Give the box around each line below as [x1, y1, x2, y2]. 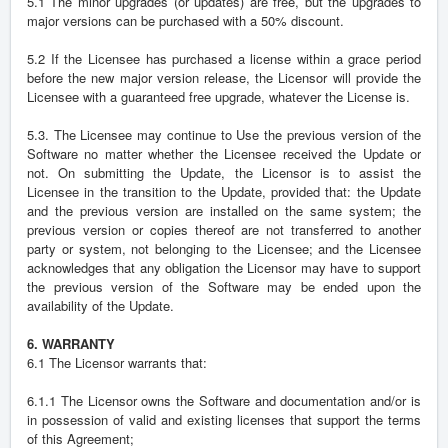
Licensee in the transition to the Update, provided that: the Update [27, 182, 421, 202]
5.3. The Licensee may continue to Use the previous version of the [27, 125, 421, 145]
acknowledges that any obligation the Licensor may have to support [27, 258, 421, 278]
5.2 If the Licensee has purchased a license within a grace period [27, 49, 421, 69]
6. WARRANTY [27, 334, 115, 354]
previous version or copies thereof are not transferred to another [27, 220, 421, 240]
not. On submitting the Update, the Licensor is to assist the [27, 163, 421, 183]
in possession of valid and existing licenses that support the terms [27, 410, 421, 430]
